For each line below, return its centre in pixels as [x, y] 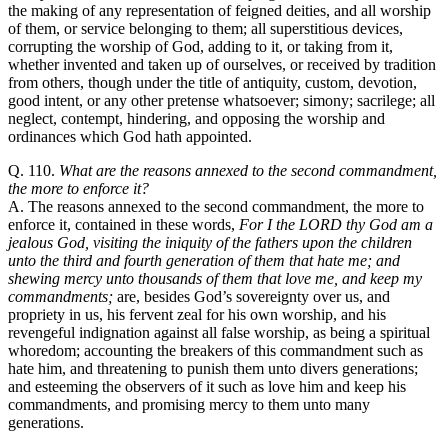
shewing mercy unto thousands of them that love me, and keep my [215, 278]
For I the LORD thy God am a [336, 224]
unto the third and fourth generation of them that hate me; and [204, 260]
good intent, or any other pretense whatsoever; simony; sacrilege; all [221, 100]
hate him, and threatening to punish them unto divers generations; [213, 368]
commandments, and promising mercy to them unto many [189, 404]
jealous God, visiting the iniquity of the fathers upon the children [210, 242]
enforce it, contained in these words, [123, 224]
